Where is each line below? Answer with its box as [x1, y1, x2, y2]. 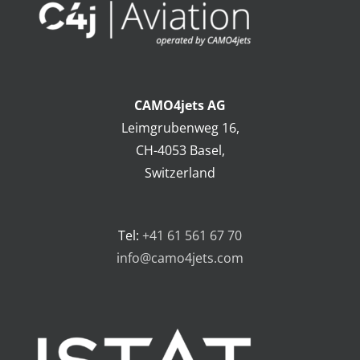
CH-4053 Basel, [135, 141, 225, 160]
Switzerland [145, 164, 215, 182]
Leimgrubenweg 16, [121, 119, 239, 137]
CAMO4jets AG [134, 96, 226, 115]
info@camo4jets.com [117, 249, 243, 268]
